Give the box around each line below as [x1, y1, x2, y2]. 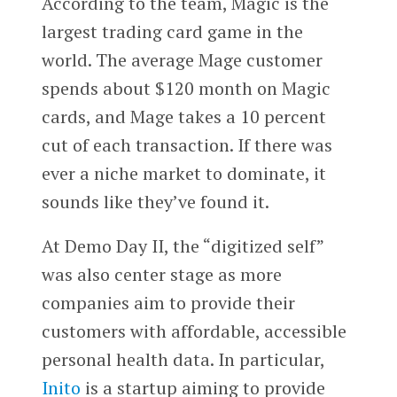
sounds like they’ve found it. [41, 190, 269, 214]
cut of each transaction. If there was [41, 133, 332, 158]
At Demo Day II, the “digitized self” [41, 233, 323, 258]
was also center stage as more [41, 261, 282, 286]
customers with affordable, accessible [41, 318, 346, 343]
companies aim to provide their [41, 290, 295, 315]
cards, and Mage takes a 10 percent [41, 105, 326, 129]
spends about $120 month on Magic [41, 76, 331, 101]
